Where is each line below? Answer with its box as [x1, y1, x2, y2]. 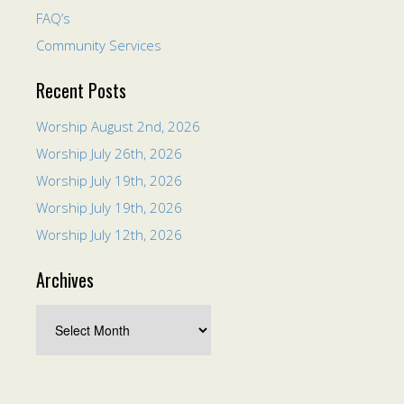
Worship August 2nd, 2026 [36, 117, 200, 135]
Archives [36, 266, 94, 293]
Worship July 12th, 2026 [36, 225, 182, 243]
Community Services [36, 36, 161, 54]
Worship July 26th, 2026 [36, 144, 182, 162]
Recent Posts [36, 77, 126, 104]
